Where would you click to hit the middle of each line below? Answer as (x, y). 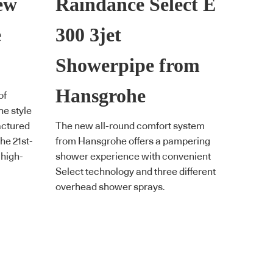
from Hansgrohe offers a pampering (133, 142)
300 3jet (88, 35)
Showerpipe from (128, 65)
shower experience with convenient (133, 157)
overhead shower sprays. (110, 187)
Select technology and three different (136, 172)
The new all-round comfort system (130, 126)
